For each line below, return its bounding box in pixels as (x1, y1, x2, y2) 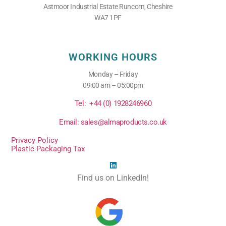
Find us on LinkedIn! (77, 173, 149, 183)
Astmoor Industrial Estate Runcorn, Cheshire (43, 3, 173, 11)
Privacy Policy (11, 136, 59, 145)
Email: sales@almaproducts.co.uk (59, 117, 167, 127)
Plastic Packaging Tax (11, 144, 85, 153)
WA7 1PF (94, 14, 122, 22)
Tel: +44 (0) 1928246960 (74, 99, 152, 108)
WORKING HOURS (69, 50, 157, 63)
